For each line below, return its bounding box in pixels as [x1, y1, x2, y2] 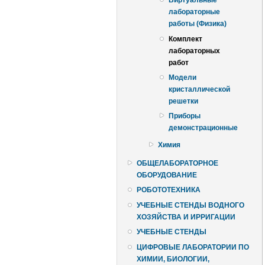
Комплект [169, 34, 202, 43]
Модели [169, 73, 196, 82]
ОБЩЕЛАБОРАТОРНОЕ [137, 159, 218, 168]
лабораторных [169, 46, 220, 55]
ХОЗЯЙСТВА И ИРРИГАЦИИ [137, 212, 235, 221]
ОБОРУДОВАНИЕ [137, 171, 197, 180]
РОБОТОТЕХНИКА [137, 186, 201, 195]
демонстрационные [169, 124, 238, 132]
